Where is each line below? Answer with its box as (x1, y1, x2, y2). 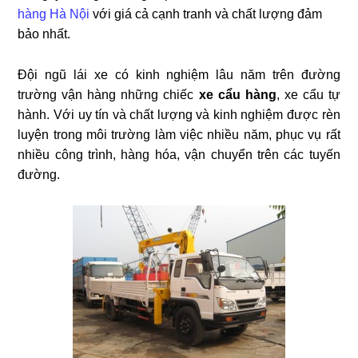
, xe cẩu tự (276, 87, 340, 101)
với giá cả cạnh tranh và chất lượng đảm (89, 6, 323, 21)
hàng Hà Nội (18, 6, 90, 21)
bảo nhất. (18, 26, 71, 41)
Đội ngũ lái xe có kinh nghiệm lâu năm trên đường (18, 67, 340, 82)
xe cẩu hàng (198, 87, 276, 101)
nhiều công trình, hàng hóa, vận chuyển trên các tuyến (18, 147, 340, 161)
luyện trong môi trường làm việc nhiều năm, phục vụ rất (18, 127, 340, 141)
